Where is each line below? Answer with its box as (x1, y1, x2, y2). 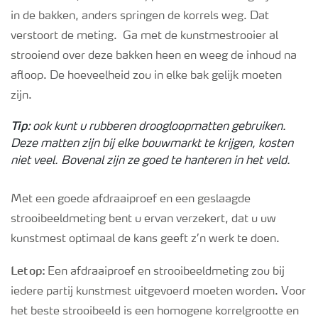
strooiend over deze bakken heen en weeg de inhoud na (11, 50, 297, 62)
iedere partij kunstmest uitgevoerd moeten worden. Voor (11, 286, 306, 298)
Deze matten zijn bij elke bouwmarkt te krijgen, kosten (11, 138, 293, 150)
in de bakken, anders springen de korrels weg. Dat (11, 11, 269, 23)
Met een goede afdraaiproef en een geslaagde (11, 194, 251, 206)
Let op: (11, 263, 45, 278)
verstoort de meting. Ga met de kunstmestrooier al (11, 31, 278, 43)
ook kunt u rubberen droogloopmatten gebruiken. (30, 121, 287, 133)
